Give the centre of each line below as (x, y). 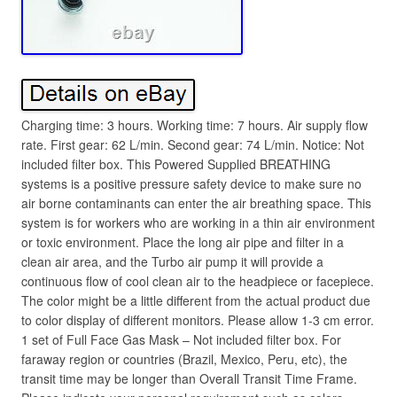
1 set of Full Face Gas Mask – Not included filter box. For (181, 339)
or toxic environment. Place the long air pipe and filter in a (183, 242)
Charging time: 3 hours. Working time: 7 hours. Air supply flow (195, 125)
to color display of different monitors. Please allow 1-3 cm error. (198, 320)
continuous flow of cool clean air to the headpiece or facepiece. (198, 281)
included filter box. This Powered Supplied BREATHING (176, 164)
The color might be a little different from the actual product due (196, 300)
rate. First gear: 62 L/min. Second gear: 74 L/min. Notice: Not (193, 144)
